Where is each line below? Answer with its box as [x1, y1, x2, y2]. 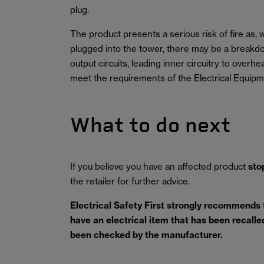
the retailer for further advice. [70, 176, 190, 187]
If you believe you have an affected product [70, 161, 248, 172]
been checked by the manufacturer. [70, 229, 223, 240]
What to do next [70, 113, 230, 137]
